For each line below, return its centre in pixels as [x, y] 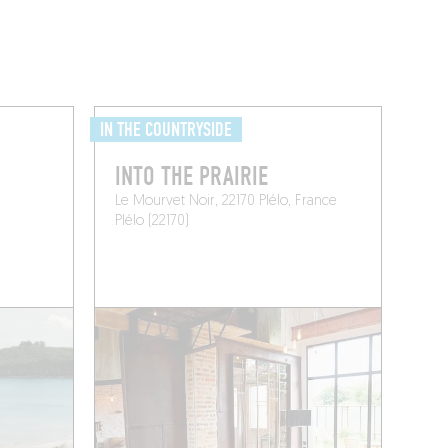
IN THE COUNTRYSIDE [166, 129]
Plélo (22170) [152, 221]
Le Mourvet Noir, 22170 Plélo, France [226, 201]
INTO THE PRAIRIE [192, 176]
